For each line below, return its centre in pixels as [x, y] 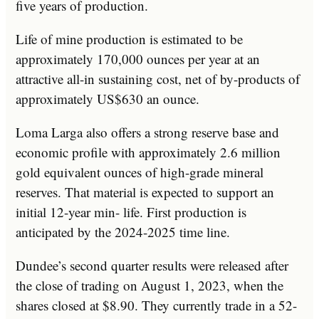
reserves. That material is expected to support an [145, 192]
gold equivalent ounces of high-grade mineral [140, 172]
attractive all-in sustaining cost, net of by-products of [158, 78]
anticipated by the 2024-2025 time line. [123, 231]
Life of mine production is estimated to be [129, 38]
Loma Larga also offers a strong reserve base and [147, 132]
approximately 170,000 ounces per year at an [138, 58]
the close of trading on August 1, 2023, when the [150, 285]
